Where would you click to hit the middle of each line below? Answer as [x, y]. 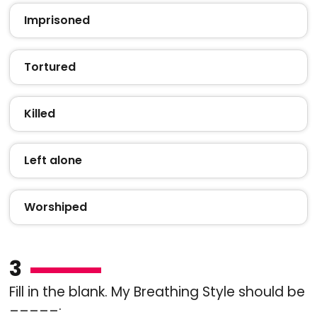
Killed [39, 113]
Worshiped [55, 207]
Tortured [50, 67]
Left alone [53, 160]
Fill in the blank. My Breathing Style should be [157, 292]
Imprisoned [57, 20]
